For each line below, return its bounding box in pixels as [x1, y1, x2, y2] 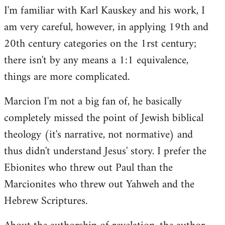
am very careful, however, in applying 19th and [4, 18, 208, 37]
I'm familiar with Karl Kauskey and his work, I [4, 1, 205, 21]
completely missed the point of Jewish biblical [4, 108, 203, 128]
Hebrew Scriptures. [4, 191, 87, 211]
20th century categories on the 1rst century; [4, 34, 196, 54]
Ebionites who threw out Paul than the [4, 158, 173, 178]
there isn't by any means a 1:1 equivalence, [4, 51, 188, 70]
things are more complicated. [4, 67, 130, 87]
